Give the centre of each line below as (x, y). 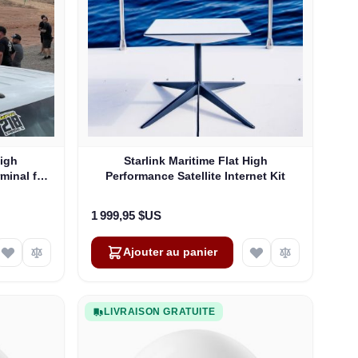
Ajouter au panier (171, 252)
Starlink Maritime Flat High (195, 160)
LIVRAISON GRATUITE (160, 311)
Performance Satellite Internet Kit (196, 175)
